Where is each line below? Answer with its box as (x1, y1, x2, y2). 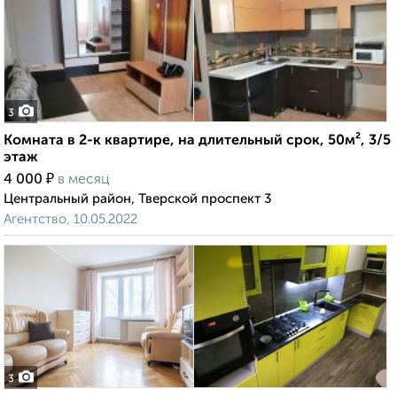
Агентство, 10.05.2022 (4, 213, 137, 227)
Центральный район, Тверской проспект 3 (4, 192, 272, 206)
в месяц (58, 173, 110, 188)
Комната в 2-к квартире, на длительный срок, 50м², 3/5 (4, 134, 391, 149)
